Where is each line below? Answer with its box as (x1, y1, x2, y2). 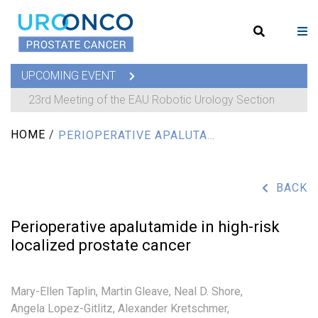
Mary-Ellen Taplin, (11, 284, 98, 298)
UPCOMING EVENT (21, 69, 119, 82)
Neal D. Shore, (174, 284, 243, 298)
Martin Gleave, (101, 284, 171, 298)
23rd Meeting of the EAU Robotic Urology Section (28, 93, 275, 106)
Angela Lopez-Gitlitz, (11, 301, 115, 315)
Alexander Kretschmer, (118, 301, 229, 315)
